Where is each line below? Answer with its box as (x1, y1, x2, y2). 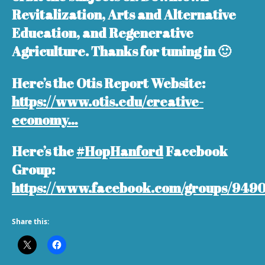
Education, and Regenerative (12, 24, 193, 43)
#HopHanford (76, 142, 163, 161)
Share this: (12, 216, 49, 227)
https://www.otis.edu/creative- (12, 92, 203, 111)
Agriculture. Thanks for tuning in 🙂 (12, 42, 231, 61)
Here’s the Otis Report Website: (12, 73, 205, 92)
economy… (12, 110, 78, 129)
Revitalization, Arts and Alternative (12, 5, 236, 24)
